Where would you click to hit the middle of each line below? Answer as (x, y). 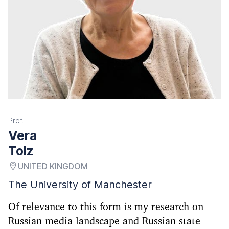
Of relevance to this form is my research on (106, 207)
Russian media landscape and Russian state (104, 221)
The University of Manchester (80, 184)
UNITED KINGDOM (53, 166)
